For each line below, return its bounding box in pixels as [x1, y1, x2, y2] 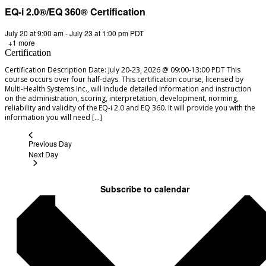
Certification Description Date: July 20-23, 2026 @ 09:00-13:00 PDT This [5, 65, 240, 75]
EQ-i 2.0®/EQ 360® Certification [5, 5, 145, 18]
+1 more [7, 37, 35, 47]
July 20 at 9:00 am [5, 28, 64, 38]
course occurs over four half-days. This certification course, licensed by [5, 74, 243, 84]
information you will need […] [5, 112, 102, 122]
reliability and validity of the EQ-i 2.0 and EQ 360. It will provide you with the [5, 103, 255, 113]
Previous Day [28, 138, 72, 149]
